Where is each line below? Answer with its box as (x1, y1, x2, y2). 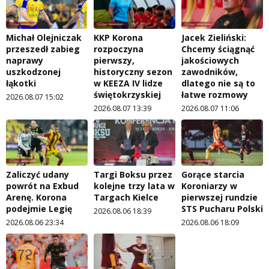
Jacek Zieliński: (181, 32, 246, 44)
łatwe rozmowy (181, 89, 248, 101)
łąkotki (6, 77, 36, 89)
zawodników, (181, 66, 238, 78)
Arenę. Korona (6, 191, 67, 203)
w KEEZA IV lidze (94, 77, 163, 89)
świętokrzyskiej (94, 89, 161, 101)
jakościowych (181, 55, 239, 67)
